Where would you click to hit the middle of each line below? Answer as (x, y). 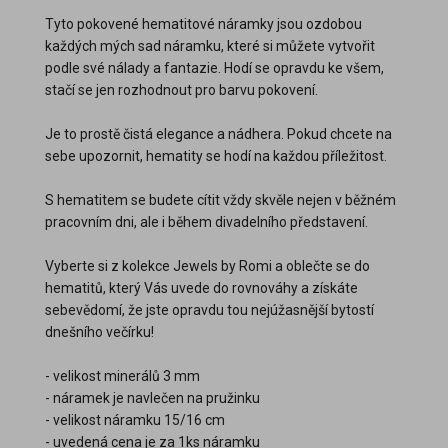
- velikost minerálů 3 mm (122, 375)
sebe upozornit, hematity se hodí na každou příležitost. (217, 155)
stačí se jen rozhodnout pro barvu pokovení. (183, 89)
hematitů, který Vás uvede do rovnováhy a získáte (201, 287)
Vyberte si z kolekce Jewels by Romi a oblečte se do (207, 265)
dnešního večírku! (99, 331)
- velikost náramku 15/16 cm (135, 419)
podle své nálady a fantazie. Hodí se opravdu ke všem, (214, 67)
